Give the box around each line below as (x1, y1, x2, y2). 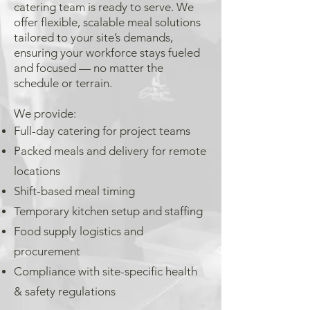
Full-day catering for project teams (14, 124, 190, 138)
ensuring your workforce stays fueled (14, 46, 200, 60)
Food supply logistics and (14, 224, 143, 238)
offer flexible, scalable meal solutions (14, 15, 201, 29)
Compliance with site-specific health (14, 264, 197, 278)
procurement (14, 244, 80, 258)
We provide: (14, 107, 76, 120)
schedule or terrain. (14, 76, 112, 90)
